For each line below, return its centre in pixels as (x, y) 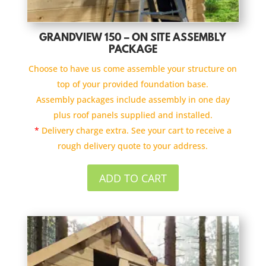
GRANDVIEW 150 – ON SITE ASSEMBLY (133, 39)
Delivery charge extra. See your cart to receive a (135, 131)
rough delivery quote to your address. (133, 146)
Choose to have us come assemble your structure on (133, 69)
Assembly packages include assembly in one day (133, 100)
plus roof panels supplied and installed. (133, 115)
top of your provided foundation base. (133, 84)
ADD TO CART (133, 178)
